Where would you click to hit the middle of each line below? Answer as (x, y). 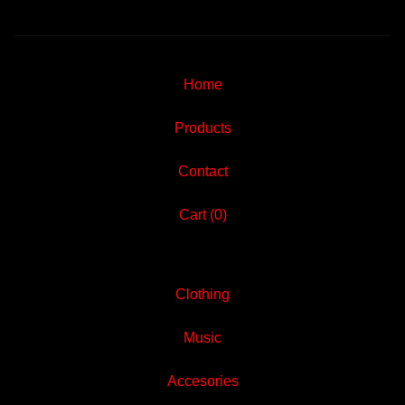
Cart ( (196, 215)
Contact (202, 171)
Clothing (202, 294)
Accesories (202, 381)
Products (202, 128)
